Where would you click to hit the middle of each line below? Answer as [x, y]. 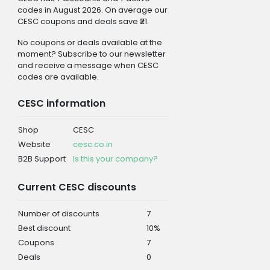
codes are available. [58, 77]
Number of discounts [58, 213]
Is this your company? [115, 159]
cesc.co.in [93, 144]
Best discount [44, 228]
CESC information [61, 103]
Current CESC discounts [77, 187]
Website [34, 144]
